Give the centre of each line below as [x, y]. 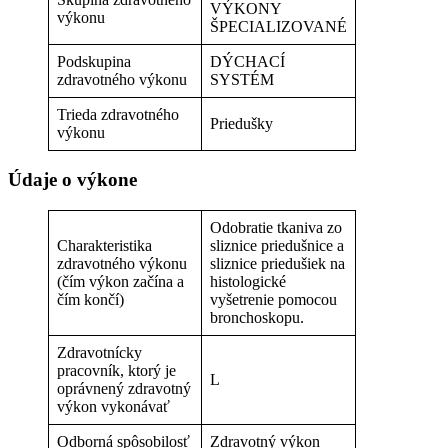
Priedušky [241, 123]
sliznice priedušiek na [277, 264]
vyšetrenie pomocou [273, 300]
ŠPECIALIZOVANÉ [278, 26]
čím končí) [90, 300]
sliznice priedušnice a [277, 246]
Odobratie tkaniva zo [276, 228]
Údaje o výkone [72, 180]
